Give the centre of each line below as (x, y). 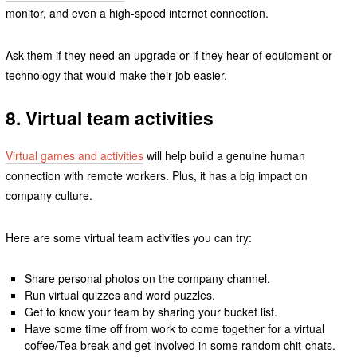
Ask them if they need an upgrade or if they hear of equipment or (169, 55)
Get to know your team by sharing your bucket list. (151, 312)
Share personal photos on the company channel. (148, 279)
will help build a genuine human (224, 156)
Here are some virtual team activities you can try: (128, 238)
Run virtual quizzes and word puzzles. (120, 295)
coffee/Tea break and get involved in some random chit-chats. (180, 345)
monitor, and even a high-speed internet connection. (137, 13)
